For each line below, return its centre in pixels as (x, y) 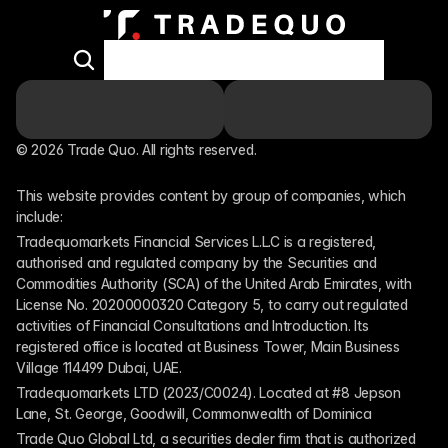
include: (39, 216)
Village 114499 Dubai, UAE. (99, 367)
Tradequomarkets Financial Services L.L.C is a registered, (196, 241)
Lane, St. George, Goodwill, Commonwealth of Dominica (194, 413)
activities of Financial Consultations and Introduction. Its (192, 325)
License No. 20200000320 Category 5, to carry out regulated (212, 304)
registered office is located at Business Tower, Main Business (208, 346)
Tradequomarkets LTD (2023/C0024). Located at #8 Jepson (208, 392)
